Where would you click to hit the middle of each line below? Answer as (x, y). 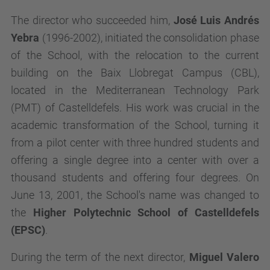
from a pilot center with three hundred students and (135, 143)
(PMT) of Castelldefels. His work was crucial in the (135, 108)
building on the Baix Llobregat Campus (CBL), (135, 73)
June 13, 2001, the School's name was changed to (135, 195)
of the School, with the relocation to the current (135, 55)
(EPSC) (28, 230)
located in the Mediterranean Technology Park (135, 90)
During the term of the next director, (100, 257)
